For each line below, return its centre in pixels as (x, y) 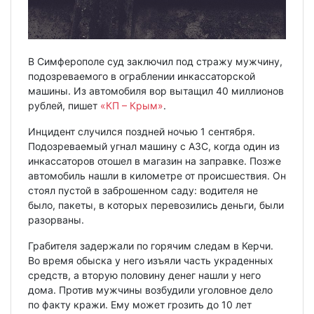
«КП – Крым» (132, 105)
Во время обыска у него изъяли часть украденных (151, 260)
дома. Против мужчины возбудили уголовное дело (150, 289)
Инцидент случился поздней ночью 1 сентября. (142, 131)
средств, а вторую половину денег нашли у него (144, 275)
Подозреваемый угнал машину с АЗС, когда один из (154, 146)
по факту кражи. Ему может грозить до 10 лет (140, 304)
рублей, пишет (64, 105)
